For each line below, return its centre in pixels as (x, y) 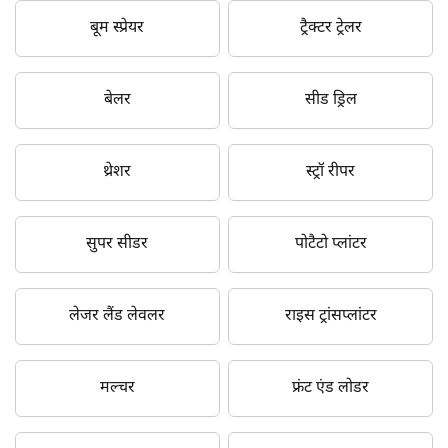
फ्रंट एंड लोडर (331, 388)
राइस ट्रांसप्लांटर (330, 316)
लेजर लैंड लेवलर (117, 316)
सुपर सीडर (117, 244)
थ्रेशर (117, 172)
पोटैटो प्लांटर (330, 244)
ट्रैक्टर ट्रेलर (330, 28)
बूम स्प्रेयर (117, 28)
